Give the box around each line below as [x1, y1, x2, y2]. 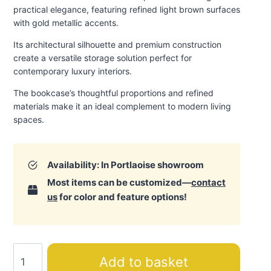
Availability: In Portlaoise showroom [47, 159, 204, 171]
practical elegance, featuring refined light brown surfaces [13, 4, 240, 15]
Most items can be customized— [47, 177, 191, 189]
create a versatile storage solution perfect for [13, 53, 192, 64]
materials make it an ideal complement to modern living [13, 101, 231, 112]
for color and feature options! [57, 191, 187, 203]
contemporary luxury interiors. [13, 66, 132, 77]
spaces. [13, 114, 44, 125]
